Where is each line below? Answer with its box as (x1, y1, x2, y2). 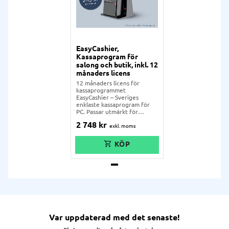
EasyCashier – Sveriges (76, 94, 139, 101)
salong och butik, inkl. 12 (76, 61, 158, 70)
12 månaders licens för (76, 80, 140, 87)
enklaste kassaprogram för (76, 101, 150, 108)
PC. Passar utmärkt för (76, 108, 138, 116)
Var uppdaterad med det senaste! (49, 213, 180, 222)
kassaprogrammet (76, 87, 126, 94)
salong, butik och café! (76, 116, 139, 123)
